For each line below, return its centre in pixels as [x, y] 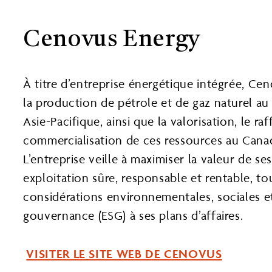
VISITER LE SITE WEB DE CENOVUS [124, 253]
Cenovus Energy [112, 40]
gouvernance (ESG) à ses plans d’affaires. [133, 215]
